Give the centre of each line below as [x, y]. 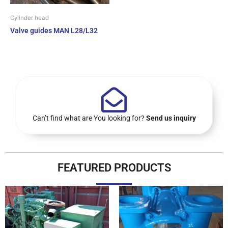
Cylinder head [30, 18]
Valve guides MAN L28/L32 [54, 30]
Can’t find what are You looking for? [89, 118]
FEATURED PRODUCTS [114, 167]
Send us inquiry [171, 118]
